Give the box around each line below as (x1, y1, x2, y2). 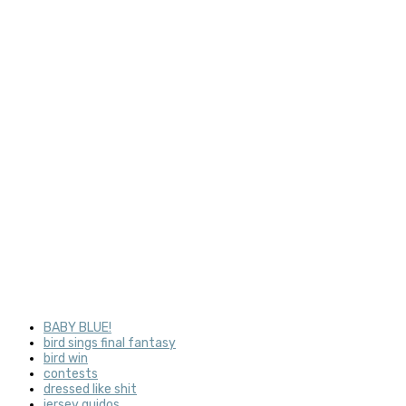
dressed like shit (43, 381, 137, 397)
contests (43, 365, 98, 382)
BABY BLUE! (43, 319, 111, 335)
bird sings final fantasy (43, 334, 176, 351)
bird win (43, 350, 88, 366)
